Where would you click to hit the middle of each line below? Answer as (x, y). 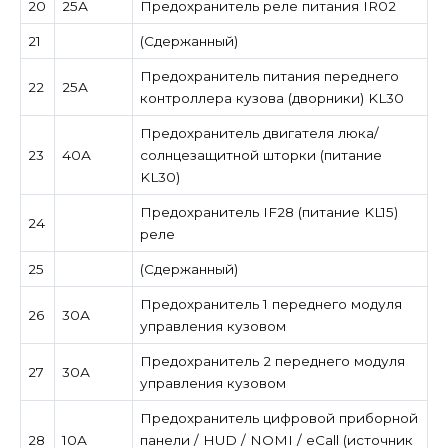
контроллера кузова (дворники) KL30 (271, 97)
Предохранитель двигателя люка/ (259, 132)
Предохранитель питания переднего (269, 75)
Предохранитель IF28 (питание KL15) (268, 211)
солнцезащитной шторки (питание (260, 154)
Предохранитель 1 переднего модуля (270, 303)
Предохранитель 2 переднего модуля (272, 360)
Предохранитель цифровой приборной (278, 417)
